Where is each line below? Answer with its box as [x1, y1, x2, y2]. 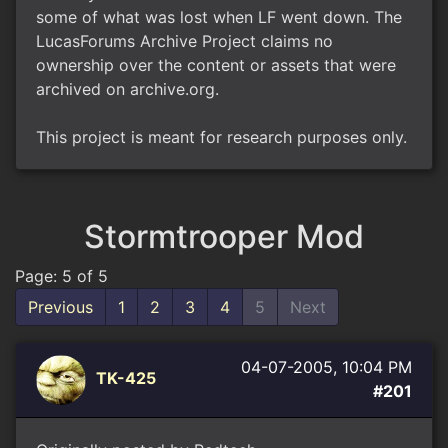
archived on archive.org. [36, 79, 219, 99]
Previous [28, 297, 93, 317]
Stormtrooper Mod [84, 217, 364, 256]
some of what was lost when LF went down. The [36, 7, 402, 27]
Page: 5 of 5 [15, 266, 108, 286]
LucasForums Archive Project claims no [36, 31, 333, 51]
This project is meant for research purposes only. [36, 127, 407, 147]
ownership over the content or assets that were [36, 55, 396, 75]
